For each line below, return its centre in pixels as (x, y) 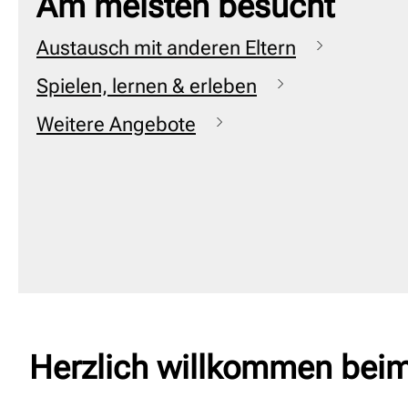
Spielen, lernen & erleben (147, 86)
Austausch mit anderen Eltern (166, 48)
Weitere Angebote (116, 124)
